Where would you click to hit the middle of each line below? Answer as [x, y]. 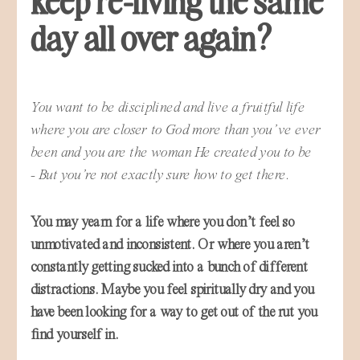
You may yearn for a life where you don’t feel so [162, 222]
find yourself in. [76, 335]
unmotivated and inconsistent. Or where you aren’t [170, 245]
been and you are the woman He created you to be [171, 152]
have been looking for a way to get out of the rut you [174, 312]
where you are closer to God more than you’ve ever [176, 130]
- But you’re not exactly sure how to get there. [162, 175]
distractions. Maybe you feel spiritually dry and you [172, 290]
